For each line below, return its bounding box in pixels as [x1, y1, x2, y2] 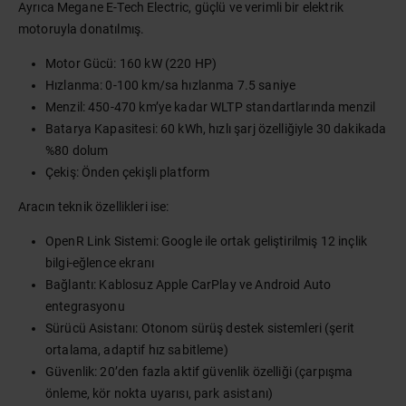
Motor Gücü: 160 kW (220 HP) [45, 56, 217, 71]
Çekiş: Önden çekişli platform [45, 165, 210, 179]
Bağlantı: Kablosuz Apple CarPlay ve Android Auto [45, 277, 332, 292]
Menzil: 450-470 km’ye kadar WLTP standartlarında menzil [45, 100, 376, 114]
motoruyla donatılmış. [18, 22, 145, 36]
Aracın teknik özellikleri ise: [18, 199, 169, 214]
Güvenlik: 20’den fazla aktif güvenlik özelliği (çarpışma [45, 364, 353, 379]
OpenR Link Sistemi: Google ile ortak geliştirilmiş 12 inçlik [45, 234, 367, 248]
